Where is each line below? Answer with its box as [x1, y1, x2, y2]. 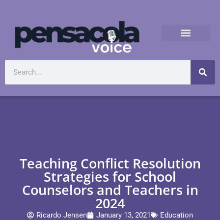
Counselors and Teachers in [22, 181, 198, 199]
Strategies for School [44, 167, 176, 186]
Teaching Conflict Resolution [19, 154, 201, 172]
